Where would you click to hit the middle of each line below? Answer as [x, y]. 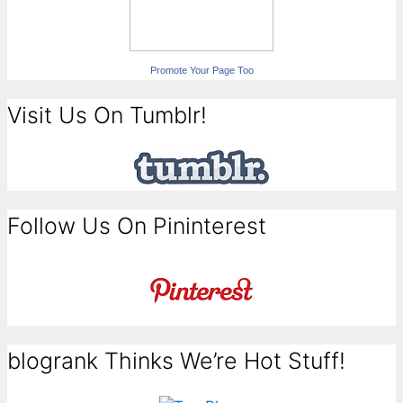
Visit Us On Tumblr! [107, 115]
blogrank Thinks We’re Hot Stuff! [176, 360]
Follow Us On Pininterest [137, 226]
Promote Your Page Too [201, 70]
